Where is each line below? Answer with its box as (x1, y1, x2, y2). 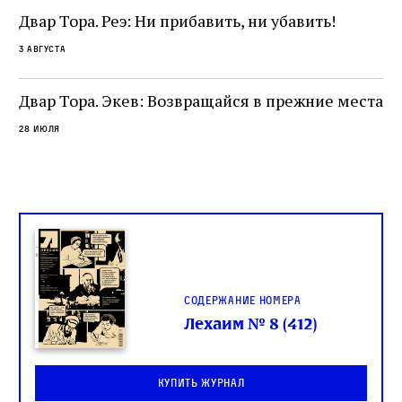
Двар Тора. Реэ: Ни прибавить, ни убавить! (19, 10, 336, 31)
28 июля (19, 123, 60, 134)
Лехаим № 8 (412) (184, 313, 317, 335)
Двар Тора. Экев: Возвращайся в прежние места (19, 90, 383, 111)
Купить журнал (157, 376, 245, 389)
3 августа (19, 43, 66, 54)
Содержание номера (184, 293, 301, 307)
